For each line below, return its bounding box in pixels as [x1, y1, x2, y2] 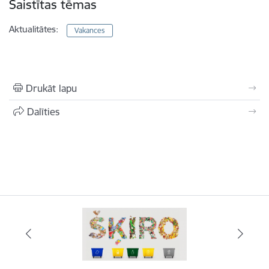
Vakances [74, 25, 106, 35]
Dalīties [27, 105, 59, 118]
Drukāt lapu [26, 82, 77, 94]
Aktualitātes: [9, 23, 58, 35]
